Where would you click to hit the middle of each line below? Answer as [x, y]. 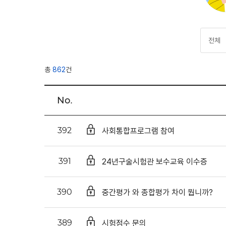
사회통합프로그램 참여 [138, 131]
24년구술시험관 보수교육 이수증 [155, 161]
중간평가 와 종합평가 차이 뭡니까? [157, 192]
